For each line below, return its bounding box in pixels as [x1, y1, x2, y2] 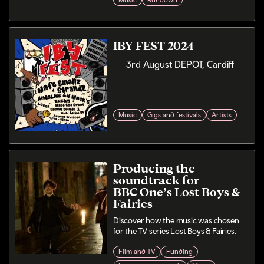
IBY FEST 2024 [113, 38, 201, 52]
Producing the [113, 161, 195, 175]
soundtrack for [113, 173, 199, 187]
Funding [166, 247, 193, 256]
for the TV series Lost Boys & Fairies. [113, 226, 236, 236]
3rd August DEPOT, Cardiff [126, 59, 236, 70]
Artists [212, 111, 232, 119]
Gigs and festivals [147, 111, 201, 119]
